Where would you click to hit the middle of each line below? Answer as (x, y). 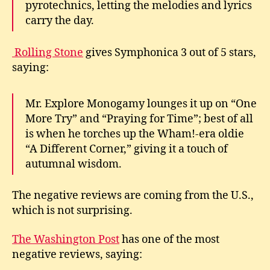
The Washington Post (66, 239)
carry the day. (60, 21)
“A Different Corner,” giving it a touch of (127, 149)
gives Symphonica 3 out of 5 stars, (170, 52)
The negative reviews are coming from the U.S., (133, 196)
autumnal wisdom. (74, 164)
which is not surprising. (72, 211)
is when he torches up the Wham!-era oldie (135, 134)
